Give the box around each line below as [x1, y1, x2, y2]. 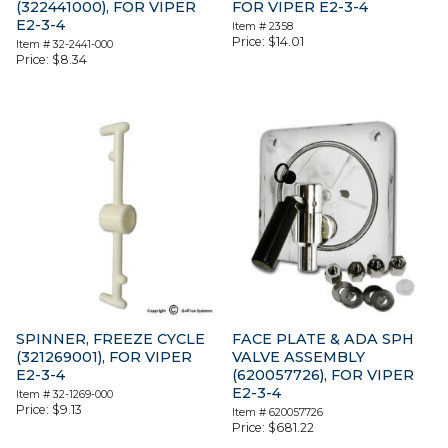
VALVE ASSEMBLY [232, 348, 366, 367]
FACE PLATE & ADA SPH [232, 330, 415, 349]
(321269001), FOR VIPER [16, 348, 192, 367]
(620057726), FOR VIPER [232, 366, 415, 385]
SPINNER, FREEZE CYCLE [16, 330, 205, 349]
